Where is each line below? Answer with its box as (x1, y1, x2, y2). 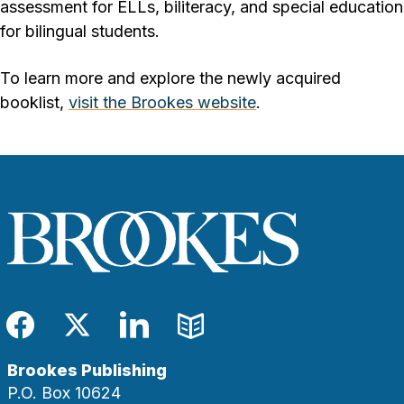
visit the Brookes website (69, 93, 256, 112)
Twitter (77, 324, 161, 353)
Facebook (20, 324, 132, 353)
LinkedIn (133, 324, 240, 353)
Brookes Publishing (7, 361, 167, 381)
